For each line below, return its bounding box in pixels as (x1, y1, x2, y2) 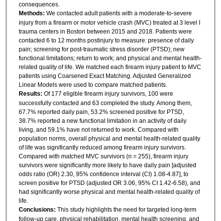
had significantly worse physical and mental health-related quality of (18, 188, 200, 195)
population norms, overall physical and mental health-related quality (18, 135, 200, 142)
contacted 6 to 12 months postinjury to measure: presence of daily (18, 37, 194, 44)
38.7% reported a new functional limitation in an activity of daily (18, 117, 186, 124)
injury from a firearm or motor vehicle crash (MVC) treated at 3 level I (18, 19, 200, 26)
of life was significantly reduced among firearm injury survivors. (18, 144, 186, 151)
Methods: (18, 9, 46, 17)
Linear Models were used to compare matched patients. (18, 81, 167, 88)
